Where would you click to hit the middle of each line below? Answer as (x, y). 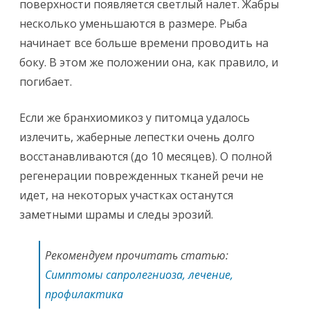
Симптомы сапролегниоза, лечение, (139, 275)
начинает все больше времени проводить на (144, 43)
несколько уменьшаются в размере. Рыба (133, 24)
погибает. (46, 82)
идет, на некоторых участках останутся (126, 195)
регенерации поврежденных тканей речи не (142, 176)
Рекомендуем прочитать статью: (137, 255)
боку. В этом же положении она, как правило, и (149, 62)
